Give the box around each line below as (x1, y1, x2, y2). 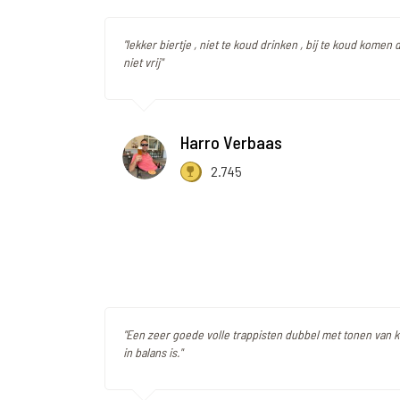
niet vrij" (123, 54, 162, 71)
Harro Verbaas (180, 131, 282, 154)
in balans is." (123, 345, 182, 361)
